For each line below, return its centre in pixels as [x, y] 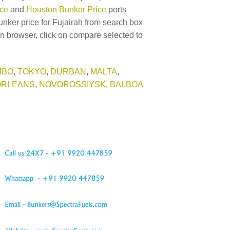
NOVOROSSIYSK [72, 84]
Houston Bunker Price [66, 10]
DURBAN [68, 71]
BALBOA [127, 84]
